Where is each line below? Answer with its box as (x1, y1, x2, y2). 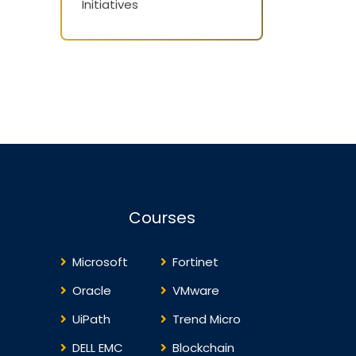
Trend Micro (172, 311, 242, 327)
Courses (128, 207, 195, 229)
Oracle (72, 282, 111, 299)
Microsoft (72, 253, 128, 270)
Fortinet (172, 253, 219, 270)
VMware (172, 282, 220, 299)
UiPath (72, 311, 110, 327)
